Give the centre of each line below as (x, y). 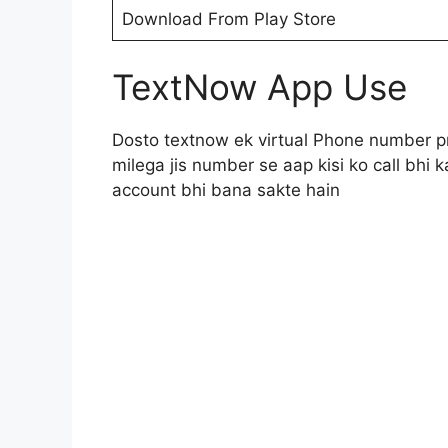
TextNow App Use (259, 87)
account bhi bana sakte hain (226, 190)
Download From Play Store (228, 18)
